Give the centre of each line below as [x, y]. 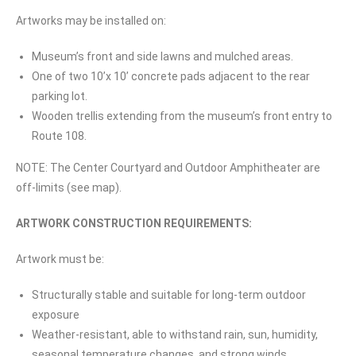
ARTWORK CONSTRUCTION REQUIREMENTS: [134, 223]
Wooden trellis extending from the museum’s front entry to [182, 116]
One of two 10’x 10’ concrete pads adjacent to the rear [171, 76]
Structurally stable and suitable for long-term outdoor [169, 294]
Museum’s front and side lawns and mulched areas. [163, 56]
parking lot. [61, 96]
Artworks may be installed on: [91, 20]
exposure [56, 314]
